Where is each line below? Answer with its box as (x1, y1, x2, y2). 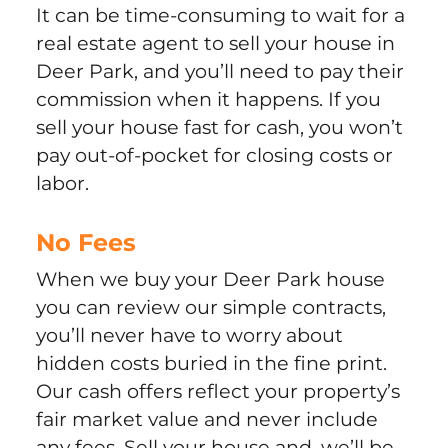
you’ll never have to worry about (35, 323, 343, 348)
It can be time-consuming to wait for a (35, 3, 405, 28)
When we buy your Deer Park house (35, 267, 385, 292)
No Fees (35, 228, 136, 258)
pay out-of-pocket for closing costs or (35, 143, 393, 168)
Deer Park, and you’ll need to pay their (35, 59, 404, 84)
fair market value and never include (35, 407, 378, 432)
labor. (35, 171, 89, 196)
